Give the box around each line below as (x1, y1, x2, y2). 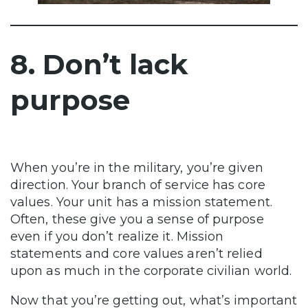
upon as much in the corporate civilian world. (10, 263, 292, 279)
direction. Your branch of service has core (10, 177, 265, 193)
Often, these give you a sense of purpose (10, 212, 264, 228)
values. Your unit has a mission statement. (10, 195, 272, 210)
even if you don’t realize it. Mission (10, 229, 224, 245)
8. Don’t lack (10, 47, 188, 82)
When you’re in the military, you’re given (10, 160, 263, 176)
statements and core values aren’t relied (10, 246, 263, 262)
